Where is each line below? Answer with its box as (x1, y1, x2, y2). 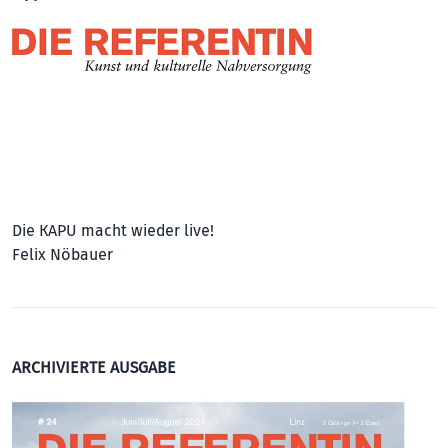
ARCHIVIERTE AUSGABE (12, 357, 176, 378)
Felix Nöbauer (12, 244, 113, 265)
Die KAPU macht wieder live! (12, 220, 214, 241)
